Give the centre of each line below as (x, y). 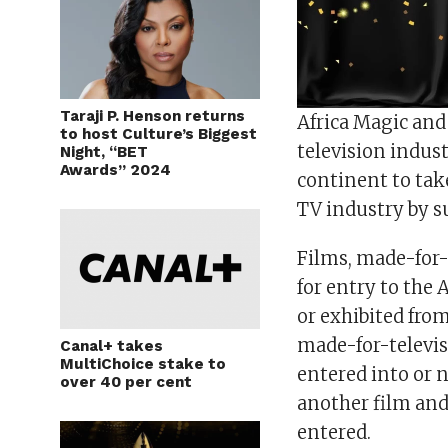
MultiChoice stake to (143, 363)
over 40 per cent (126, 381)
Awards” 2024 (115, 169)
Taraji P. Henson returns (152, 115)
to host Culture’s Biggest (158, 133)
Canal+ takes (111, 345)
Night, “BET (104, 151)
